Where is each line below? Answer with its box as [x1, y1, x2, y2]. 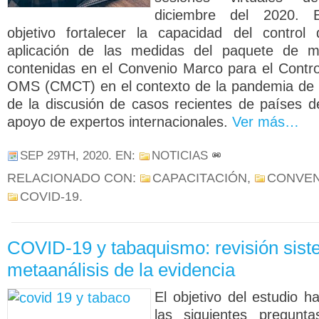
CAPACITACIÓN [152, 171, 247, 185]
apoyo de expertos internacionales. [7, 114, 232, 130]
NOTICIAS [152, 149, 208, 162]
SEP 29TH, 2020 [20, 149, 108, 162]
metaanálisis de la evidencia [7, 259, 235, 281]
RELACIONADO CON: [7, 171, 140, 185]
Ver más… [232, 114, 299, 130]
